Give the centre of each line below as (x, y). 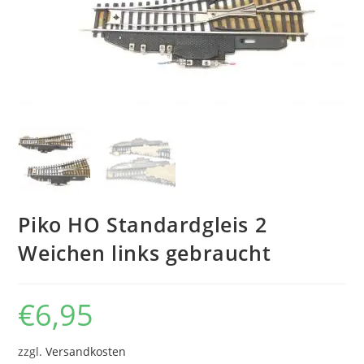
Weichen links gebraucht (145, 252)
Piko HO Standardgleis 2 (143, 224)
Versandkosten (86, 351)
